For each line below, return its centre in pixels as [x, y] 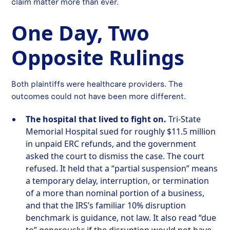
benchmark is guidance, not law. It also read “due [121, 218]
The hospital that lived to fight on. [96, 119]
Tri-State [184, 119]
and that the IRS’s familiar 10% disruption [106, 206]
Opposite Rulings [98, 57]
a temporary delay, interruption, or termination [118, 181]
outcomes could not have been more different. [99, 97]
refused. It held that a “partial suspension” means [122, 169]
